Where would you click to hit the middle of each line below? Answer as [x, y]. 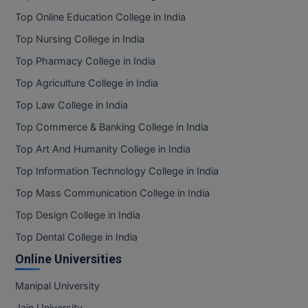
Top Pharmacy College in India [85, 62]
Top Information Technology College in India [117, 172]
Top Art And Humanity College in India [103, 150]
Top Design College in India [78, 216]
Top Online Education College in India [100, 18]
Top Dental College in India [76, 238]
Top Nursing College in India [80, 40]
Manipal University [57, 286]
